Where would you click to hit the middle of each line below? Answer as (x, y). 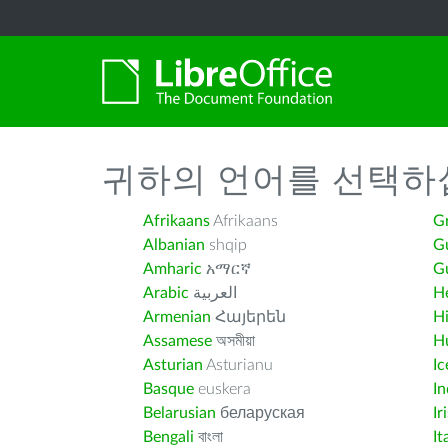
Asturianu (238, 365)
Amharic (172, 269)
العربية (215, 293)
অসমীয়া (233, 341)
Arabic (166, 293)
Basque (168, 389)
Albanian (174, 245)
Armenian (177, 317)
